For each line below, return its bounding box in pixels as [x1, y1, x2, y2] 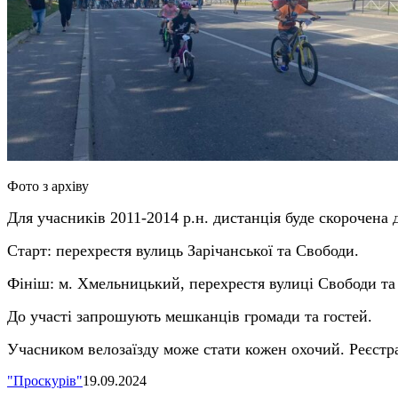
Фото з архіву [7, 178, 89, 194]
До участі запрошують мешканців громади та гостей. [7, 306, 372, 325]
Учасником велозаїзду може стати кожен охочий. [7, 339, 349, 358]
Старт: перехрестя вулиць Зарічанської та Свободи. [7, 241, 359, 259]
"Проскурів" [7, 372, 83, 388]
